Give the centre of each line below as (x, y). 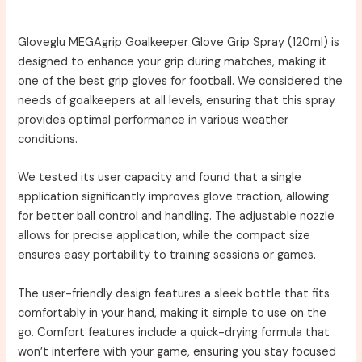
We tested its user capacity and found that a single (160, 178)
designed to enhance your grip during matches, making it (173, 62)
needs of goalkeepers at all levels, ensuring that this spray (177, 101)
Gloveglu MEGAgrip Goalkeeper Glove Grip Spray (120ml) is (179, 43)
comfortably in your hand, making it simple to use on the (173, 313)
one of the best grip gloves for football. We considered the (181, 82)
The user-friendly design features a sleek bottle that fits (174, 293)
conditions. (48, 140)
